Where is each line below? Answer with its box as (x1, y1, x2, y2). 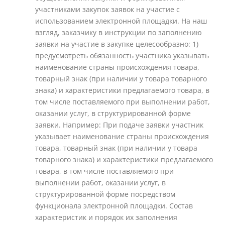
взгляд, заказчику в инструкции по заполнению (35, 28, 202, 37)
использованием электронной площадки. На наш (35, 16, 207, 26)
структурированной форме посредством (35, 189, 175, 199)
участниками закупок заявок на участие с (35, 5, 180, 14)
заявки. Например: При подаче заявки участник (35, 120, 203, 130)
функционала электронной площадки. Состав (35, 201, 193, 210)
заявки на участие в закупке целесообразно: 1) (35, 39, 198, 49)
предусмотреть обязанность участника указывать (35, 51, 209, 60)
